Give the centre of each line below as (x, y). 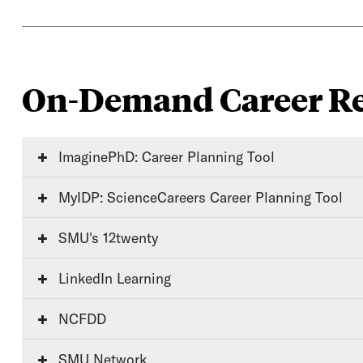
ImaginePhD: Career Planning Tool (166, 157)
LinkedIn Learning (114, 278)
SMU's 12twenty (108, 238)
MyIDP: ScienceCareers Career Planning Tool (200, 197)
